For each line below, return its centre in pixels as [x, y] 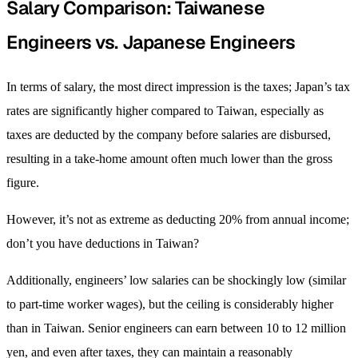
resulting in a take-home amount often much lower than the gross [169, 159]
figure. [23, 183]
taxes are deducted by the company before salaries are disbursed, [169, 135]
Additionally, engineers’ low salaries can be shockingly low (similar [176, 280]
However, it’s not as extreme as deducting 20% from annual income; [178, 220]
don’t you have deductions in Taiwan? [103, 244]
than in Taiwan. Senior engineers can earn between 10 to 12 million [176, 328]
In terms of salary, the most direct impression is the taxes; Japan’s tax [178, 87]
